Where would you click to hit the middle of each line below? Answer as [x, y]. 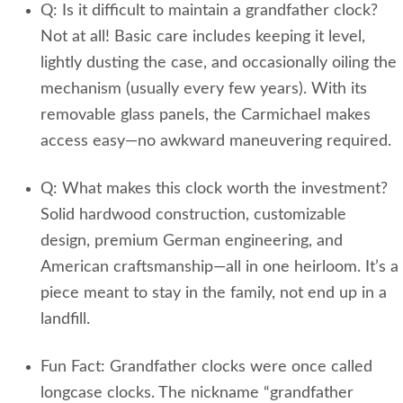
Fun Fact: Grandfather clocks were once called [206, 367]
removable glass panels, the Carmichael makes [206, 116]
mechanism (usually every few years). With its [204, 90]
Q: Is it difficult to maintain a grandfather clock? [209, 11]
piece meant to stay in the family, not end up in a [214, 294]
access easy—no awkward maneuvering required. [216, 142]
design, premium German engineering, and [192, 242]
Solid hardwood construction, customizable [193, 215]
